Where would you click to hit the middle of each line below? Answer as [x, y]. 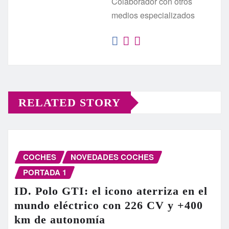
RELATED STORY [70, 103]
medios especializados [153, 15]
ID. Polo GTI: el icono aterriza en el [111, 191]
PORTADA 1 [45, 173]
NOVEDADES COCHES [112, 157]
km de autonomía [60, 220]
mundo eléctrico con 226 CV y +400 [109, 205]
